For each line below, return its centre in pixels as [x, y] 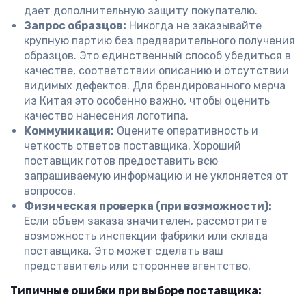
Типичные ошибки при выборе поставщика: [136, 291]
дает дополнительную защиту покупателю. [141, 11]
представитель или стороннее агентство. [137, 266]
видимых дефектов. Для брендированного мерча [155, 86]
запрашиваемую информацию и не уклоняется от [156, 176]
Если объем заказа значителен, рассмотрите [145, 221]
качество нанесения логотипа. [106, 116]
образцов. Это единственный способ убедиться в [157, 56]
